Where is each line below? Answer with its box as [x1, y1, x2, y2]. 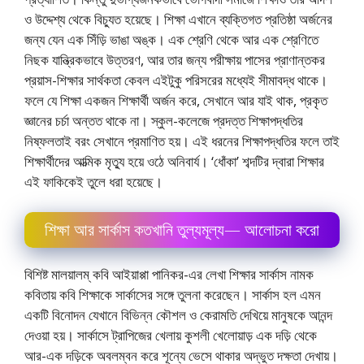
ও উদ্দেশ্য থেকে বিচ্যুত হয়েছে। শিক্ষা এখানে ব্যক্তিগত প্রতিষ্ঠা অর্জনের [24, 9, 332, 28]
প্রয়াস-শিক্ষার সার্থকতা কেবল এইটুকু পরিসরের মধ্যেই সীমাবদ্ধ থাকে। [24, 70, 327, 89]
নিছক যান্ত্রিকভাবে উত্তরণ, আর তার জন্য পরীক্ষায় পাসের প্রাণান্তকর [24, 50, 325, 69]
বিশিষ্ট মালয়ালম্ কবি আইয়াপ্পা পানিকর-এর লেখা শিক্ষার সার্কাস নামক [24, 265, 314, 284]
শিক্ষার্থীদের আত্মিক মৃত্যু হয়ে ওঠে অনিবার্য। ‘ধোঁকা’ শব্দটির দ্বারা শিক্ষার [24, 151, 324, 171]
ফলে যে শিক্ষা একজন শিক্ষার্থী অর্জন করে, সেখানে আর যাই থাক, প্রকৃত [24, 90, 327, 110]
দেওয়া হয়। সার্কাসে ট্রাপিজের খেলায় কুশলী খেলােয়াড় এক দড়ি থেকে [24, 326, 317, 344]
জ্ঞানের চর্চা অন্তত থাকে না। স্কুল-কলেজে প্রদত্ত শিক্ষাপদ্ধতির [24, 110, 303, 130]
